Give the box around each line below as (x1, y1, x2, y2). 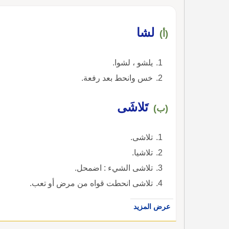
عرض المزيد (133, 202, 170, 211)
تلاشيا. (132, 148, 153, 157)
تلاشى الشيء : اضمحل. (75, 163, 153, 172)
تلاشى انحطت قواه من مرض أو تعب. (30, 178, 153, 188)
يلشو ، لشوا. (112, 58, 153, 67)
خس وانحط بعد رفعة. (81, 73, 153, 82)
